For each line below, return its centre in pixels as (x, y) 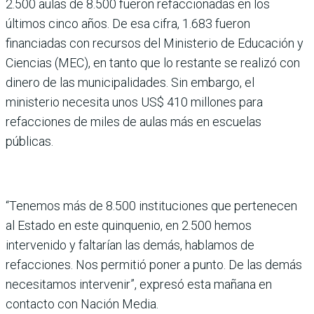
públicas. (29, 141)
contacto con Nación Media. (82, 303)
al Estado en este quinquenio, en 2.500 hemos (129, 225)
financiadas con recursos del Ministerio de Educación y (155, 43)
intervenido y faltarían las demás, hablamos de (130, 245)
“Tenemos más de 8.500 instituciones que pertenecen (151, 205)
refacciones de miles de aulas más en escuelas (134, 121)
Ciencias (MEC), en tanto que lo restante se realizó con (153, 62)
